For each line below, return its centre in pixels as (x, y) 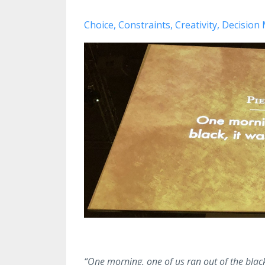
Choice (99, 25)
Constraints (144, 25)
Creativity (196, 25)
